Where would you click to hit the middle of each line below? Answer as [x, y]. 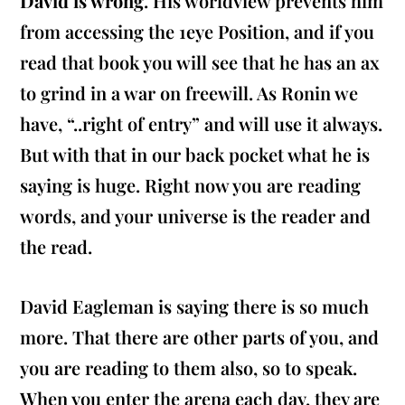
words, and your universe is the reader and [196, 216]
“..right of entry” [134, 124]
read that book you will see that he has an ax [200, 62]
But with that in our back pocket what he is [195, 155]
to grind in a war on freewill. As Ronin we [189, 93]
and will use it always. [292, 124]
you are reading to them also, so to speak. [189, 368]
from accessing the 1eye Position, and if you [198, 32]
